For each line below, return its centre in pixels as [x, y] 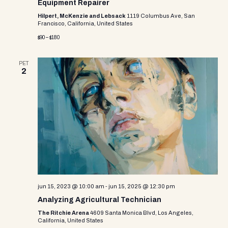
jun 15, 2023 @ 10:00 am [71, 186]
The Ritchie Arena [64, 213]
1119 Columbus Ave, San [161, 16]
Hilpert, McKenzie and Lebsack [82, 16]
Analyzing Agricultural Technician [99, 200]
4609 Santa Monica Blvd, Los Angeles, [142, 213]
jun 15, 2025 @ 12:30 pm [142, 186]
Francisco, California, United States [85, 23]
